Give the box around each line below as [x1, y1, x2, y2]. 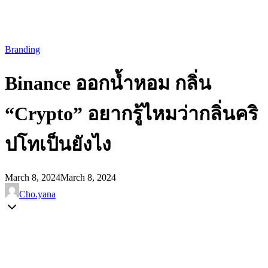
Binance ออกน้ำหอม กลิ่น [5, 72, 211, 95]
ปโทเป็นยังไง [5, 133, 111, 156]
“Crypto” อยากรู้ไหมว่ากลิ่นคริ [5, 103, 258, 125]
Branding [5, 44, 40, 54]
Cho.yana [19, 188, 56, 199]
